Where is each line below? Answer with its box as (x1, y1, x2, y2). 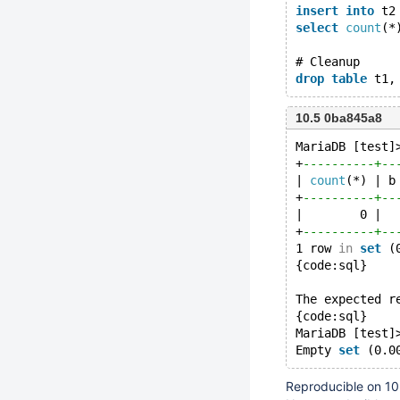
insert (296, 4, 338, 18)
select (296, 21, 338, 35)
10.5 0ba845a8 (296, 111, 382, 125)
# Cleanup (296, 54, 360, 69)
